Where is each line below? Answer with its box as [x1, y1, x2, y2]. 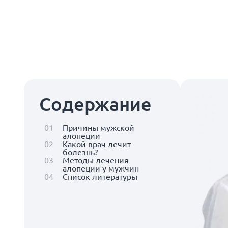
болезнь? [63, 147, 98, 157]
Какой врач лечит [63, 138, 131, 149]
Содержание [39, 93, 152, 115]
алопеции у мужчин [63, 163, 139, 173]
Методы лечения [63, 155, 129, 165]
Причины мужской [63, 122, 134, 132]
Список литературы [63, 171, 137, 181]
